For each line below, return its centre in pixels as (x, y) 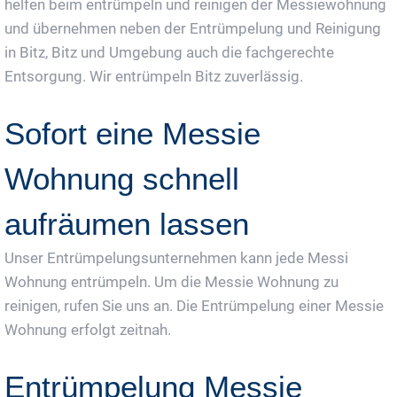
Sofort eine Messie (132, 134)
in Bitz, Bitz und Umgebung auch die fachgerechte (169, 53)
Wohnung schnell (122, 179)
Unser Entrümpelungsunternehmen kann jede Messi (176, 258)
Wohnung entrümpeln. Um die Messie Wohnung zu (171, 282)
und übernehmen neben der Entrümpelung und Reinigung (193, 29)
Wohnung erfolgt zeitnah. (88, 330)
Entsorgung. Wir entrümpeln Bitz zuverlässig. (154, 77)
